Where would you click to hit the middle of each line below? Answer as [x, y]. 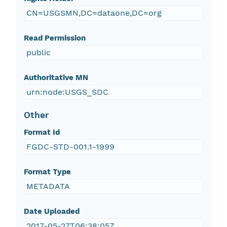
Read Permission [54, 38]
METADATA [48, 186]
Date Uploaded [51, 212]
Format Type [47, 172]
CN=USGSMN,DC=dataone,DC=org [94, 13]
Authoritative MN [56, 78]
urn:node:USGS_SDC [67, 92]
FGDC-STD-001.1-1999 [70, 147]
